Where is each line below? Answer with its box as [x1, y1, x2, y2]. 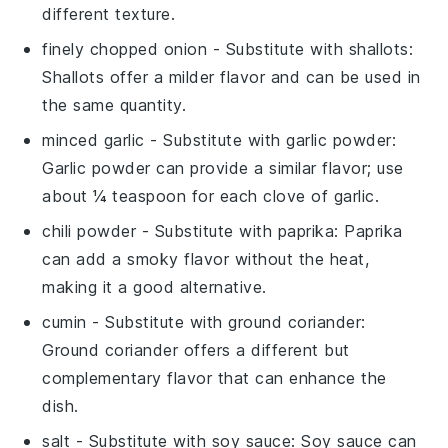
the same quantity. [42, 94, 187, 115]
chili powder [42, 220, 137, 241]
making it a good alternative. [42, 276, 267, 297]
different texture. [42, 3, 176, 24]
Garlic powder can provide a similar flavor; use [42, 157, 404, 178]
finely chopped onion [42, 38, 208, 59]
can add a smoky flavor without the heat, [42, 248, 370, 269]
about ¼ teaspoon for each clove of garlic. [42, 185, 380, 206]
